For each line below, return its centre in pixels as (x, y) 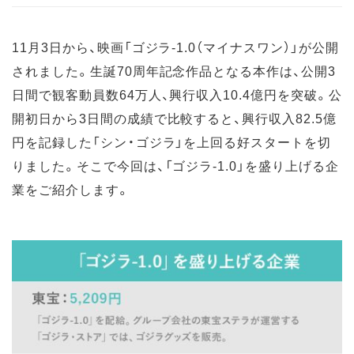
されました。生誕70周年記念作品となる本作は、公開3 (174, 71)
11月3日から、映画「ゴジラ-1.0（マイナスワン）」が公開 (175, 47)
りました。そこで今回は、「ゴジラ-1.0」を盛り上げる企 (175, 166)
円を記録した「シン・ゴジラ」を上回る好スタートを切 (171, 142)
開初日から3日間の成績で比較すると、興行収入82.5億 (174, 118)
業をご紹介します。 (71, 189)
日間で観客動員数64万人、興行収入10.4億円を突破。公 (177, 94)
